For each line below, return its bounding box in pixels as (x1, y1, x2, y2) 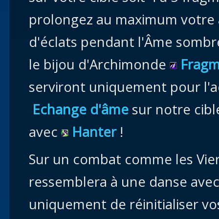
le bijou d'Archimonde (29, 55, 170, 73)
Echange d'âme (32, 100, 129, 118)
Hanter (72, 123, 116, 141)
